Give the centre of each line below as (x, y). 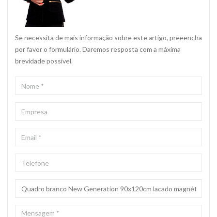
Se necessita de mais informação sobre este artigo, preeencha (108, 38)
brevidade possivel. (44, 61)
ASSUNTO (28, 183)
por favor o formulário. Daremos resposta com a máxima (98, 49)
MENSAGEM (30, 209)
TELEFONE (28, 157)
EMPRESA (27, 106)
